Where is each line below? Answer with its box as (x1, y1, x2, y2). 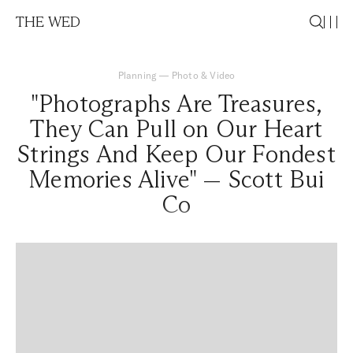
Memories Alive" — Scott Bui (28, 165, 325, 194)
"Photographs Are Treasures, (30, 89, 323, 118)
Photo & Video (171, 69, 236, 81)
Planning (117, 69, 158, 81)
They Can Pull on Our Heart (30, 114, 323, 143)
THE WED (16, 13, 81, 31)
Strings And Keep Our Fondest (17, 139, 336, 169)
